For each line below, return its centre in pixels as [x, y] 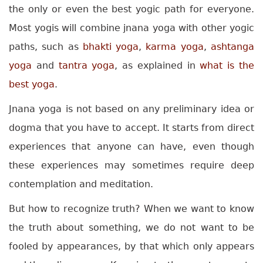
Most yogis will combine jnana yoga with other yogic [131, 28]
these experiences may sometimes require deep [131, 166]
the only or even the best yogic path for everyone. [131, 9]
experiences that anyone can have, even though [131, 147]
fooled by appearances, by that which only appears [131, 247]
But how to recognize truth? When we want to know [131, 209]
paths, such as [46, 47]
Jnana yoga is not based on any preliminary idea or [131, 109]
